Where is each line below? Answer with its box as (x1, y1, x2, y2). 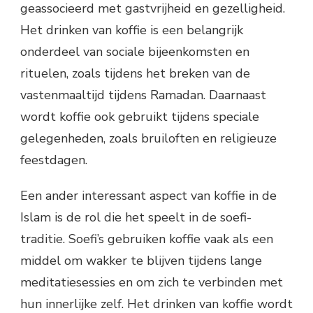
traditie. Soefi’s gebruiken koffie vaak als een (20, 230, 273, 247)
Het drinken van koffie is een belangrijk (20, 21, 243, 38)
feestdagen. (20, 151, 87, 168)
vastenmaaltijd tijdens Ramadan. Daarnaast (20, 86, 266, 103)
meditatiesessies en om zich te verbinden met (20, 273, 283, 291)
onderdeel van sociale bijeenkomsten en (20, 43, 249, 60)
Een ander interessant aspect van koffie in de (20, 187, 277, 204)
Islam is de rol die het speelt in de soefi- (20, 208, 252, 226)
